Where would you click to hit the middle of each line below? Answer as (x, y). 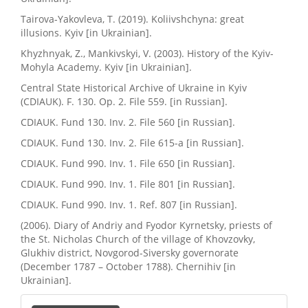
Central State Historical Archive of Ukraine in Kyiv (134, 88)
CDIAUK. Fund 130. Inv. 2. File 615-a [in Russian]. (132, 143)
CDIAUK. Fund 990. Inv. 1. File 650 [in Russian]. (128, 164)
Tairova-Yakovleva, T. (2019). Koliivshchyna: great (132, 19)
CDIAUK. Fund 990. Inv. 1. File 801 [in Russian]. (128, 184)
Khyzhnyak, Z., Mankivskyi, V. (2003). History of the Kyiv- (147, 54)
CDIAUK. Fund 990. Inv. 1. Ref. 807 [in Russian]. (129, 205)
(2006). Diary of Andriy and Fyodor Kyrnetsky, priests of (146, 225)
